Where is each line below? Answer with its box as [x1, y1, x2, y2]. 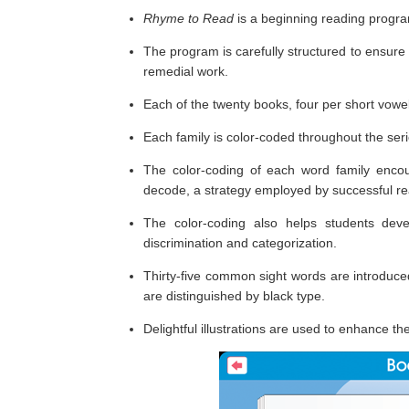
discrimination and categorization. [143, 235, 337, 250]
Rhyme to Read [143, 10, 234, 26]
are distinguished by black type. [143, 288, 325, 303]
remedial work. [143, 63, 228, 79]
